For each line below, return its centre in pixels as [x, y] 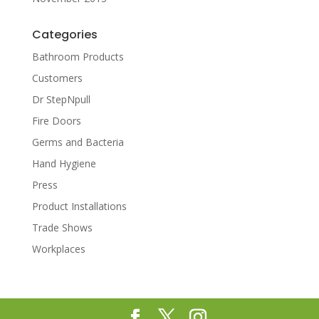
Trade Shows [62, 228]
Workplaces [58, 249]
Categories [64, 35]
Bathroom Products [78, 57]
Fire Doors [56, 121]
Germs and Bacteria [78, 142]
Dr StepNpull [61, 99]
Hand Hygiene [64, 163]
